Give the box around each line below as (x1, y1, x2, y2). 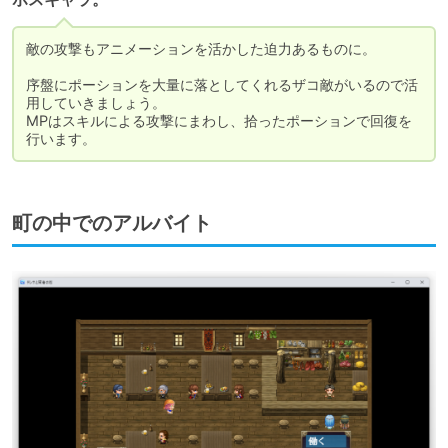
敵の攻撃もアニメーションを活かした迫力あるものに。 (26, 40, 376, 58)
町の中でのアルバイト (12, 211, 212, 236)
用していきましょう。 (26, 94, 166, 112)
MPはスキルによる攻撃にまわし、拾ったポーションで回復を (26, 112, 412, 130)
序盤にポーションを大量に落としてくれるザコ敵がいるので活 (26, 76, 418, 94)
